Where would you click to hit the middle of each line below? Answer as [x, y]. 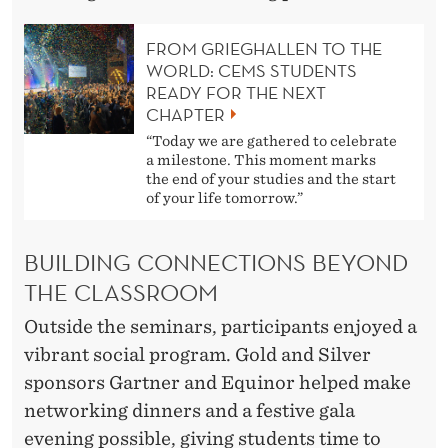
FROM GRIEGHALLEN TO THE [264, 49]
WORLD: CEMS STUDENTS [251, 71]
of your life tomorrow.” [224, 198]
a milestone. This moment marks [261, 160]
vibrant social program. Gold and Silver [197, 355]
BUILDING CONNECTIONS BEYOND [216, 262]
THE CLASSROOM [121, 292]
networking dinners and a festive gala [189, 411]
